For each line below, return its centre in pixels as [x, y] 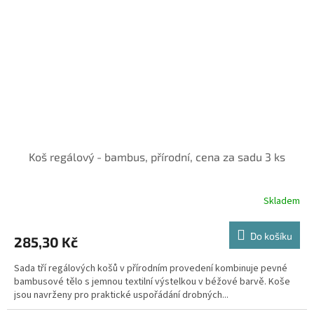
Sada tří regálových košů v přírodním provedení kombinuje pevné [151, 269]
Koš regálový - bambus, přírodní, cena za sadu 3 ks [157, 157]
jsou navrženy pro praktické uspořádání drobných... [121, 295]
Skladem [282, 201]
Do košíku [271, 236]
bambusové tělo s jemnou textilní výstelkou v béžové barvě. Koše [152, 282]
